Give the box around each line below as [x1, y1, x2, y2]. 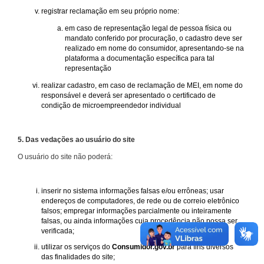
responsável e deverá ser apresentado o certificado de [41, 91, 216, 100]
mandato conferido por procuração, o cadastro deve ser [65, 34, 242, 42]
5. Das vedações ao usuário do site [18, 135, 135, 144]
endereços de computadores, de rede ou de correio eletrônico [41, 196, 239, 205]
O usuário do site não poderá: [18, 152, 113, 161]
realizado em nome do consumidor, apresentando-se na [65, 44, 244, 52]
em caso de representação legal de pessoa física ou [65, 24, 232, 32]
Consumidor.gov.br [112, 242, 175, 251]
